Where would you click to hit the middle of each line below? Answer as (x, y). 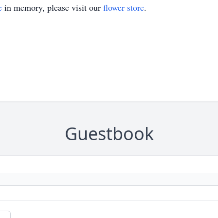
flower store (124, 7)
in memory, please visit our (53, 7)
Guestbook (109, 134)
